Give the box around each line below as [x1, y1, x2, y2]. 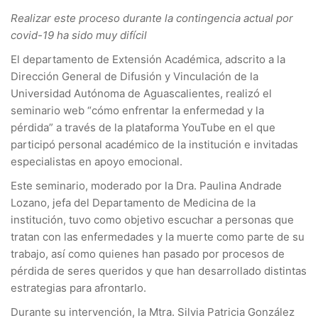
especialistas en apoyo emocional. [11, 155, 182, 168]
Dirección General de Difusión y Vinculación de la [11, 70, 258, 83]
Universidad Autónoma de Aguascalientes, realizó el [11, 87, 272, 100]
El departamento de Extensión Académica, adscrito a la [11, 53, 285, 66]
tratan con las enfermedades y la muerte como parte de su [11, 230, 305, 243]
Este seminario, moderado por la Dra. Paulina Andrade [11, 179, 282, 192]
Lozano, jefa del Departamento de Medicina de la [11, 196, 256, 209]
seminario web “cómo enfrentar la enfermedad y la [11, 104, 264, 117]
